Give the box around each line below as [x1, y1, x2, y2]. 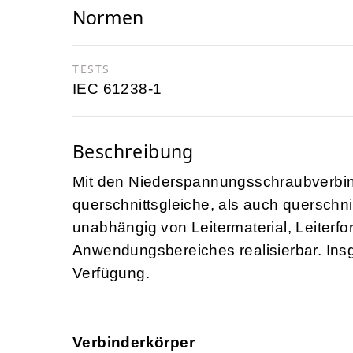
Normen [72, 5, 143, 31]
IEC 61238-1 [72, 80, 162, 98]
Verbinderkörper [72, 334, 195, 351]
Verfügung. [72, 265, 150, 282]
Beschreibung [72, 139, 194, 165]
